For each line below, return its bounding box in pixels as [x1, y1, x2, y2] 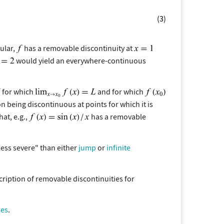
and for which [96, 86, 145, 96]
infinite [106, 142, 130, 152]
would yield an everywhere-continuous [14, 55, 146, 65]
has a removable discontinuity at [22, 42, 134, 53]
